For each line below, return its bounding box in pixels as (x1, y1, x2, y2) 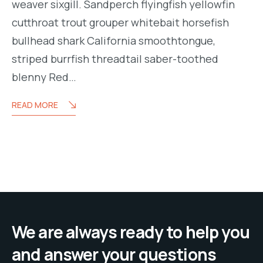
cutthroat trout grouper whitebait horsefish (12, 15, 229, 29)
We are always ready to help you (12, 220, 249, 243)
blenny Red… (12, 69, 76, 84)
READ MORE (12, 99, 58, 110)
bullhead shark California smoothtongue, (12, 33, 215, 48)
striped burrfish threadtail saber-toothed (12, 51, 218, 66)
